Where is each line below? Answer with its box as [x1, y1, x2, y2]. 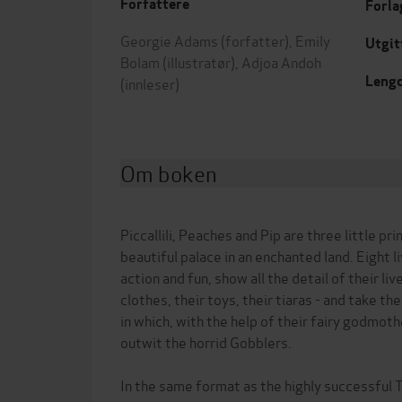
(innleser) [120, 73, 179, 93]
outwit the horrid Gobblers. [120, 331, 292, 352]
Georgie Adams [120, 30, 218, 50]
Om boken [120, 157, 217, 188]
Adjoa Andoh [241, 51, 321, 72]
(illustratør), [160, 51, 241, 72]
